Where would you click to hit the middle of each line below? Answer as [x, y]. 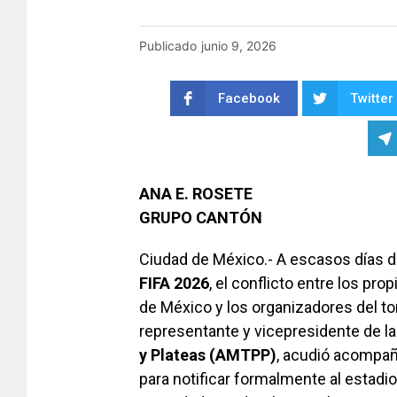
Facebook [249, 99]
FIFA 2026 [174, 283]
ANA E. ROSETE [196, 193]
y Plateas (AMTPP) [208, 354]
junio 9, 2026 [239, 45]
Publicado [168, 45]
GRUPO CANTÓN [201, 217]
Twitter [371, 99]
